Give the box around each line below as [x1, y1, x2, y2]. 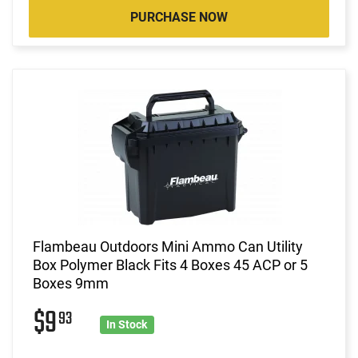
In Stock [106, 317, 148, 331]
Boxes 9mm [33, 274, 109, 292]
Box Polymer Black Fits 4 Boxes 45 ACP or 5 [33, 256, 308, 273]
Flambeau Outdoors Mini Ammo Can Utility [33, 237, 303, 255]
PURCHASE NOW [130, 9, 228, 25]
